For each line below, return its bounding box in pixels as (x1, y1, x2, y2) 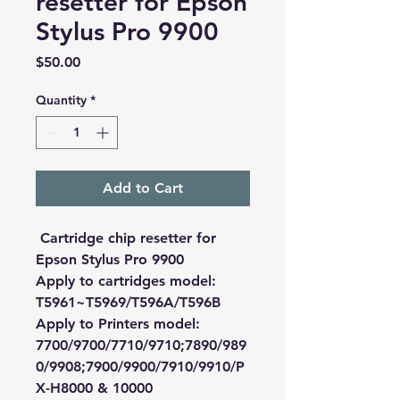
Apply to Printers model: (36, 315, 200, 333)
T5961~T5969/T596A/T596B (36, 294, 221, 312)
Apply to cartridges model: (36, 272, 216, 290)
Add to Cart (103, 179, 183, 197)
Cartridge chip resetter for (36, 229, 216, 247)
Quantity (36, 92, 87, 109)
